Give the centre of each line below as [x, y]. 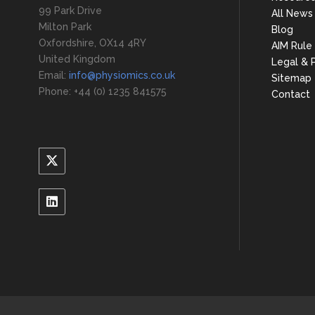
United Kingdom [77, 59]
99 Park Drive [70, 10]
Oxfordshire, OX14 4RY [92, 43]
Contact [291, 94]
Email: [54, 75]
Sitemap [291, 78]
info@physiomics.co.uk [122, 75]
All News [292, 13]
